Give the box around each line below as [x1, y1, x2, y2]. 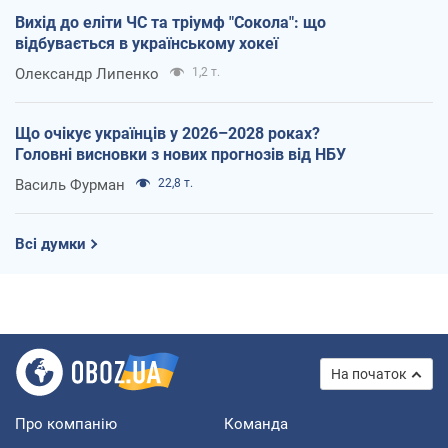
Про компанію [15, 415, 117, 434]
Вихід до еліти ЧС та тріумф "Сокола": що [15, 13, 326, 33]
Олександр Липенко [15, 65, 159, 84]
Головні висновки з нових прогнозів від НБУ [15, 145, 346, 165]
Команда [224, 415, 288, 434]
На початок [331, 366, 407, 383]
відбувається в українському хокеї [15, 34, 278, 54]
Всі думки [15, 235, 86, 254]
